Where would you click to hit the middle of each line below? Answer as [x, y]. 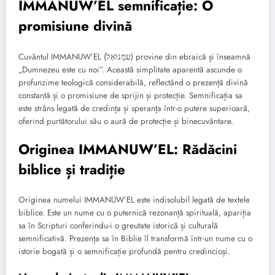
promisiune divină [75, 26]
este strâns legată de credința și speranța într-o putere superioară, [134, 108]
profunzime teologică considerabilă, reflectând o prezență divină [133, 82]
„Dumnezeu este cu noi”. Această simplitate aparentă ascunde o [130, 69]
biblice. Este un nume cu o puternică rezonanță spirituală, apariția [135, 213]
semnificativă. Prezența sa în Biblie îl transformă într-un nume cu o [135, 239]
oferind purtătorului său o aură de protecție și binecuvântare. [126, 121]
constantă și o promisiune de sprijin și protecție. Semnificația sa [130, 95]
